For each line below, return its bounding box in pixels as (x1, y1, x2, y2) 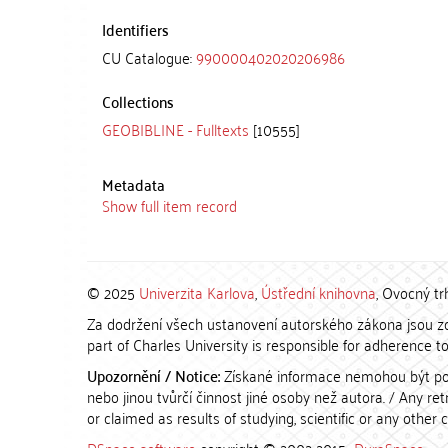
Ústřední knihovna (261, 278, 376, 306)
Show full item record (102, 191, 237, 219)
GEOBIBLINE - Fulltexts (102, 115, 249, 143)
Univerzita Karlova (139, 278, 255, 306)
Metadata (102, 170, 165, 198)
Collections (102, 87, 174, 115)
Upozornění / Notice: (87, 361, 224, 389)
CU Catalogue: (102, 43, 196, 71)
